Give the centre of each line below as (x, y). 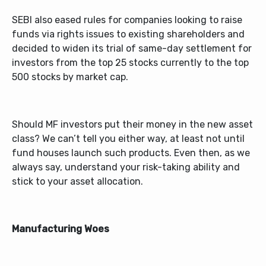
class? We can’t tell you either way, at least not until (128, 139)
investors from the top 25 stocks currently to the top (130, 63)
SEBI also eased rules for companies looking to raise (127, 20)
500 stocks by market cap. (70, 77)
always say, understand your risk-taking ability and (126, 167)
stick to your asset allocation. (77, 181)
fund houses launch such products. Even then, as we (131, 153)
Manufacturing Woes (61, 229)
